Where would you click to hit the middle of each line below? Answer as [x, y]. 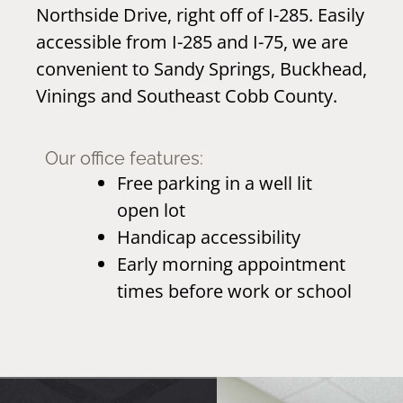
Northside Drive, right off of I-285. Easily [200, 15]
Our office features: [124, 158]
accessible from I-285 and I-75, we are [192, 42]
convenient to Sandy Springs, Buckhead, [201, 69]
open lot [151, 210]
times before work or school [234, 291]
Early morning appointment [231, 264]
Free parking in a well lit [215, 183]
